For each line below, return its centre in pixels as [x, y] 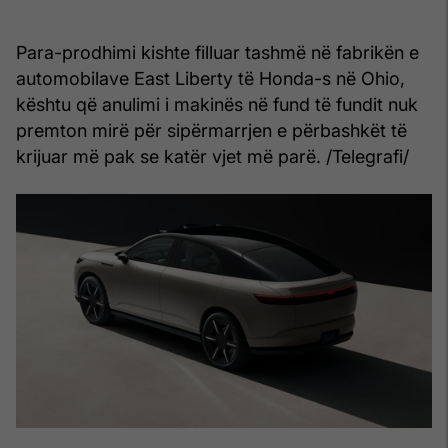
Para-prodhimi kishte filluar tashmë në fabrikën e [217, 53]
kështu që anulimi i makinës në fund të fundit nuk [217, 105]
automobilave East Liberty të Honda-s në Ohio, [210, 79]
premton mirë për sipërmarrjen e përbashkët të [211, 131]
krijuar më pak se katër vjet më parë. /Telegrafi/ [212, 157]
